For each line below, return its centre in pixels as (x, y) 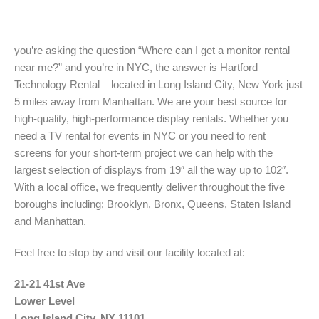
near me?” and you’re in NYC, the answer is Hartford (136, 67)
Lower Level (45, 301)
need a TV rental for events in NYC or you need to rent (140, 136)
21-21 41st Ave (49, 284)
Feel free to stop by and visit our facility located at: (130, 252)
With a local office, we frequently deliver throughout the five (150, 187)
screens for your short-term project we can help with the (143, 153)
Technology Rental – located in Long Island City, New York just (158, 84)
